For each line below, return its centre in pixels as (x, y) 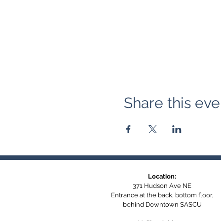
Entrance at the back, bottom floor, (162, 195)
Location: (162, 176)
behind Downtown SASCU (162, 204)
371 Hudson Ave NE (162, 185)
